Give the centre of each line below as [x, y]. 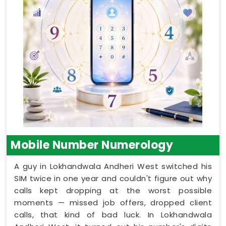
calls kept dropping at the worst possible [113, 190]
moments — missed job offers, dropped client [113, 202]
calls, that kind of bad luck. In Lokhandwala [113, 214]
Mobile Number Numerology [92, 145]
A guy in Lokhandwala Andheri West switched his [113, 166]
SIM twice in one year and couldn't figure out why [113, 178]
